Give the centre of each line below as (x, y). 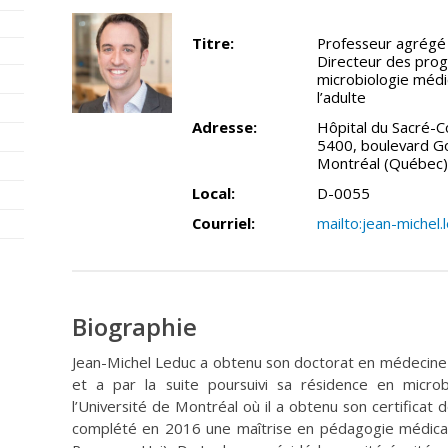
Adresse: (224, 127)
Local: (213, 193)
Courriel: (223, 223)
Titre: (213, 43)
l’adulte (341, 97)
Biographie (134, 327)
